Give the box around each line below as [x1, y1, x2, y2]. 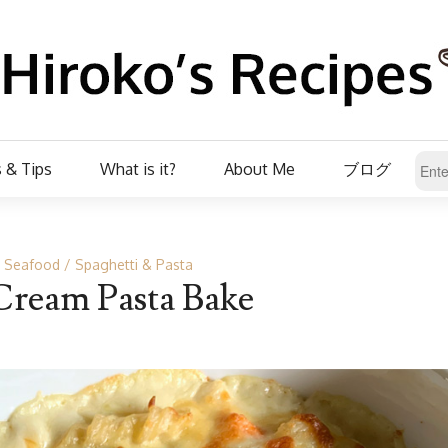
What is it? [100, 159, 176, 179]
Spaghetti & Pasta [74, 256, 193, 273]
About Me [224, 159, 295, 179]
